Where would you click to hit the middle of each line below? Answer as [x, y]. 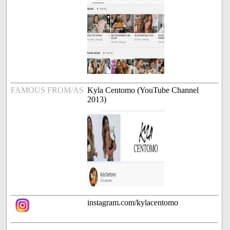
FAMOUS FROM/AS [47, 90]
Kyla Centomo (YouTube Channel [143, 90]
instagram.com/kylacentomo [133, 203]
